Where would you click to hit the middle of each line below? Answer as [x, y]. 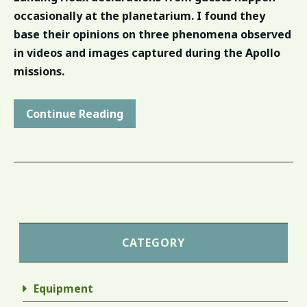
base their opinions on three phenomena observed [152, 34]
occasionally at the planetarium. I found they [139, 15]
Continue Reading [75, 113]
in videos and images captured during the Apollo [147, 52]
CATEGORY [153, 242]
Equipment [63, 288]
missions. [39, 71]
